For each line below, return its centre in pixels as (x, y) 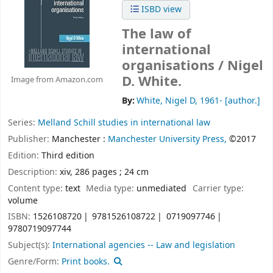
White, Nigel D (166, 101)
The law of (157, 34)
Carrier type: (218, 188)
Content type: (37, 188)
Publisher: (30, 140)
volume (23, 200)
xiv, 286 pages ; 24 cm (104, 172)
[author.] (242, 101)
